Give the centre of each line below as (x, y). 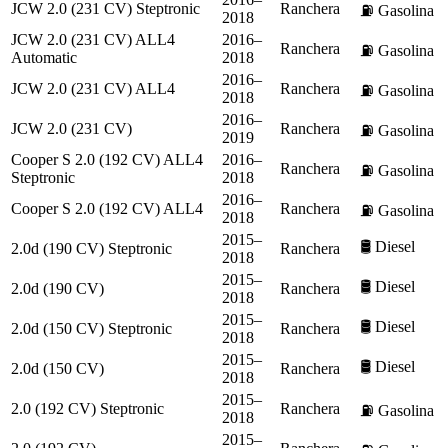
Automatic (44, 57)
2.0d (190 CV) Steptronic (91, 248)
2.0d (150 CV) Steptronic (91, 328)
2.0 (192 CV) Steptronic (87, 408)
